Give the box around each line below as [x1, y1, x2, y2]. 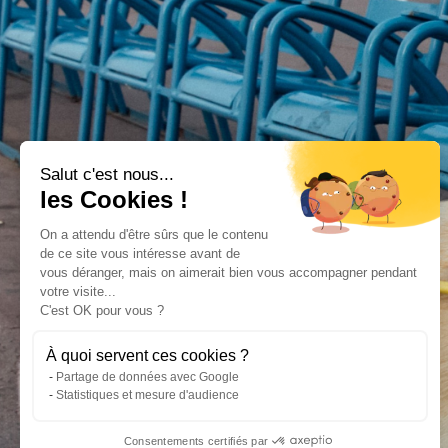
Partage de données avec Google [56, 370, 239, 384]
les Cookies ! [40, 186, 188, 213]
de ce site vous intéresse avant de [40, 246, 240, 261]
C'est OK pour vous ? [40, 303, 164, 318]
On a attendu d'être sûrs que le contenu [40, 227, 268, 242]
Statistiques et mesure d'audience [56, 388, 239, 402]
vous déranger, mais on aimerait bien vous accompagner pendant [40, 265, 417, 280]
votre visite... [40, 284, 116, 299]
